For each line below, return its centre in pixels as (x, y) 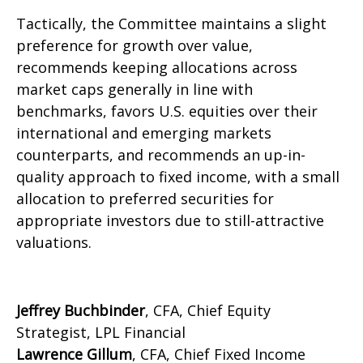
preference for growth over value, (135, 45)
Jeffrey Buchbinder (81, 310)
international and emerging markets (144, 132)
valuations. (54, 242)
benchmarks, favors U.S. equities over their (167, 111)
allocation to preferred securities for (145, 198)
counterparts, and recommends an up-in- (161, 154)
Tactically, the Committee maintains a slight (171, 23)
